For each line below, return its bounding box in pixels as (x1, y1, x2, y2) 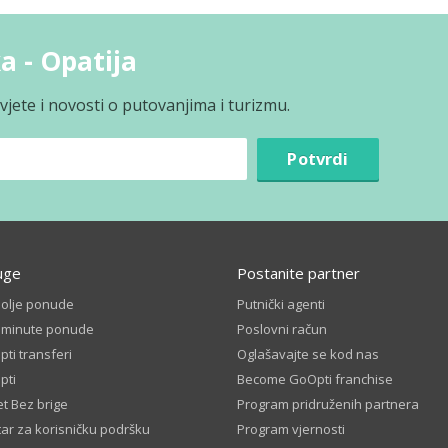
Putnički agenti (237, 295, 326, 313)
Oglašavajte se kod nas (237, 345, 380, 363)
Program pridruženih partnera (237, 395, 420, 413)
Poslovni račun (237, 320, 328, 338)
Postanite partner (237, 263, 361, 283)
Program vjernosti (237, 420, 346, 438)
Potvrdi (287, 147, 349, 170)
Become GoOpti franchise (237, 370, 394, 388)
